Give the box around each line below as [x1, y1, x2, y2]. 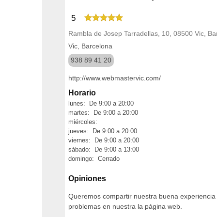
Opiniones [68, 174, 106, 183]
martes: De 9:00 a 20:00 [68, 109, 138, 116]
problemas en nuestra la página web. [68, 202, 182, 210]
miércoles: [68, 118, 97, 125]
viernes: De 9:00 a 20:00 [68, 137, 139, 144]
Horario [68, 89, 96, 97]
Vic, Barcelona [68, 42, 112, 50]
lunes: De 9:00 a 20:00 [68, 100, 134, 107]
